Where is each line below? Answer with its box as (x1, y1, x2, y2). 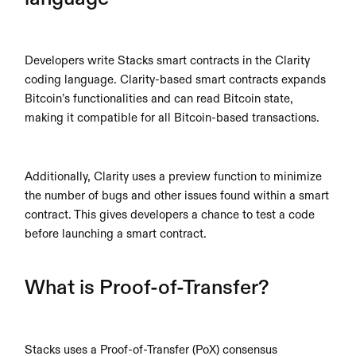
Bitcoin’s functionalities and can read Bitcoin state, (25, 93, 294, 105)
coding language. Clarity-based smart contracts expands (25, 74, 327, 86)
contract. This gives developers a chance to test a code (25, 209, 315, 221)
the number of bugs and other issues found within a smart (25, 190, 330, 202)
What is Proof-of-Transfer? (25, 278, 269, 299)
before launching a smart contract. (25, 228, 207, 240)
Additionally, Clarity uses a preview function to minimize (25, 171, 323, 183)
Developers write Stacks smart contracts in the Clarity (25, 55, 311, 67)
